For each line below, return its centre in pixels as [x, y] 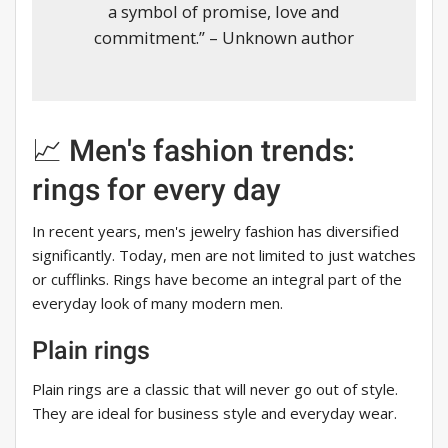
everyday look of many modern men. [157, 303]
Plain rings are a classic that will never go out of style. [215, 389]
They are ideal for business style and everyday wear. [214, 413]
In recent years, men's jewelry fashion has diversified [215, 231]
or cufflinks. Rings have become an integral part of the [217, 279]
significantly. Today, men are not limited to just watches [224, 255]
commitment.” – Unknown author [224, 38]
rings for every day [156, 190]
